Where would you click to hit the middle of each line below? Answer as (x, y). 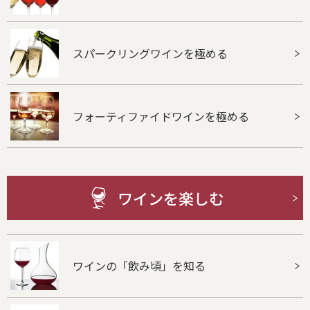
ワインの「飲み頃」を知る (139, 265)
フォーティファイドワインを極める (161, 116)
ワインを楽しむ (171, 198)
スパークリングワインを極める (150, 53)
